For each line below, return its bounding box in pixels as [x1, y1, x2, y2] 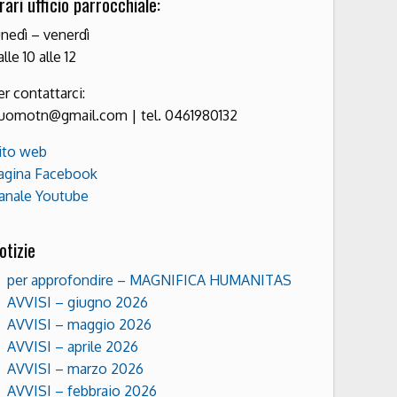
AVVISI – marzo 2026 [7, 359, 144, 378]
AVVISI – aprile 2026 [7, 337, 138, 355]
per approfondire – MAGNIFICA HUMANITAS [7, 270, 292, 289]
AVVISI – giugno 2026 [7, 292, 148, 311]
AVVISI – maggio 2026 [7, 315, 152, 333]
